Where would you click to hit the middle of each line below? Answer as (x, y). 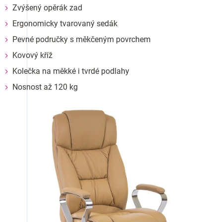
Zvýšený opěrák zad (47, 8)
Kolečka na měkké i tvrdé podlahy (71, 71)
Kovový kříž (32, 55)
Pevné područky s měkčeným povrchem (82, 40)
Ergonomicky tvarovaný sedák (65, 24)
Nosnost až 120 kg (45, 87)
